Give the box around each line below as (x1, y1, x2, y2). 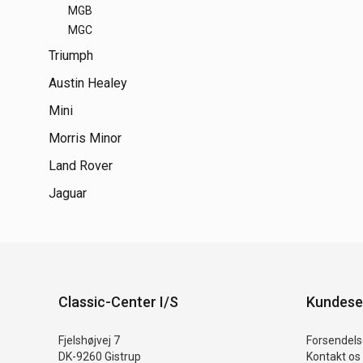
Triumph (49, 48, 93, 63)
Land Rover (49, 158, 113, 173)
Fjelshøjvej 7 (58, 333, 120, 347)
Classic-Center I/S (58, 293, 178, 310)
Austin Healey (49, 75, 127, 91)
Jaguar (49, 186, 87, 201)
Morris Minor (49, 130, 122, 146)
